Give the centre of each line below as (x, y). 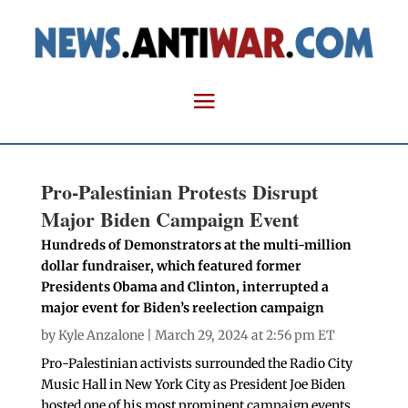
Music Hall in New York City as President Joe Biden (193, 385)
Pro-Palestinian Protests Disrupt (179, 192)
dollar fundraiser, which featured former (171, 266)
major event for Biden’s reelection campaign (182, 308)
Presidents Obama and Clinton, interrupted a (184, 287)
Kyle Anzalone (101, 336)
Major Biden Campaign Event (169, 219)
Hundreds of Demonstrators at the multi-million (196, 245)
